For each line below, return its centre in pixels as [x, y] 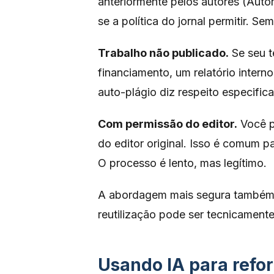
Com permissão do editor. [168, 124]
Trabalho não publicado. [163, 53]
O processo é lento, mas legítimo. [182, 163]
